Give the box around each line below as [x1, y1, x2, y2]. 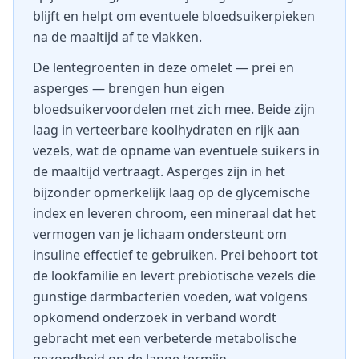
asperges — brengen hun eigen [33, 79, 224, 97]
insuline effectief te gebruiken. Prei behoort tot [33, 246, 318, 264]
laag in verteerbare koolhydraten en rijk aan [33, 121, 300, 139]
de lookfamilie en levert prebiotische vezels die [33, 267, 316, 284]
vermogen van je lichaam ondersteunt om [33, 225, 287, 243]
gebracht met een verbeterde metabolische [33, 329, 296, 347]
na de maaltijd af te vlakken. [33, 28, 202, 46]
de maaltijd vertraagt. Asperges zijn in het [33, 163, 285, 180]
